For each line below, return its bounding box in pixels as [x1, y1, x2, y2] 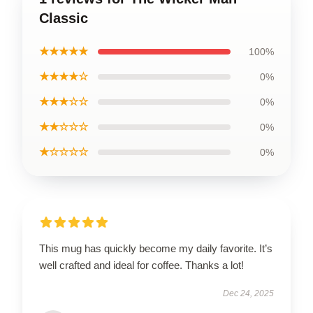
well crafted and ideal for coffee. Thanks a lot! [39, 259, 244, 271]
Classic [39, 10, 88, 26]
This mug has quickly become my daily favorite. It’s [39, 242, 272, 254]
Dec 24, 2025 [223, 288, 274, 298]
